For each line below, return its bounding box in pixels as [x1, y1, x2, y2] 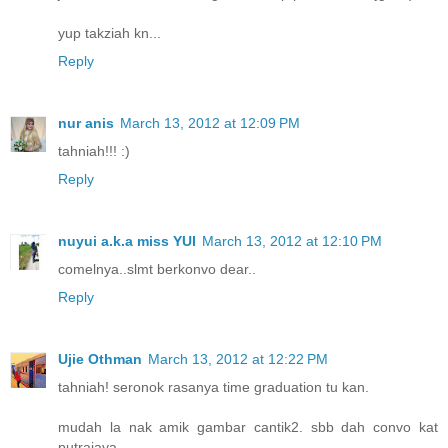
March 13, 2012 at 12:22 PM [148, 351, 328, 368]
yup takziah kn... [58, 25, 161, 42]
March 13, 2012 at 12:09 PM [120, 115, 300, 132]
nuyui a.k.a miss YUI [58, 233, 196, 250]
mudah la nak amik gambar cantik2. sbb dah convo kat [58, 419, 438, 436]
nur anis [58, 115, 114, 132]
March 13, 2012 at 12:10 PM [202, 233, 382, 250]
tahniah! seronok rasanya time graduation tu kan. [58, 379, 369, 396]
